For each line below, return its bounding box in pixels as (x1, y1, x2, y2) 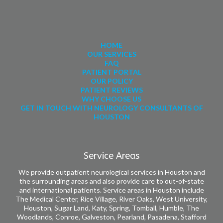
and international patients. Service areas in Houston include (19, 185, 204, 194)
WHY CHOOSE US (82, 94, 141, 103)
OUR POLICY (90, 76, 133, 85)
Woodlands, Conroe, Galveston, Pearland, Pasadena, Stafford (16, 212, 207, 221)
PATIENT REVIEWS (80, 85, 143, 94)
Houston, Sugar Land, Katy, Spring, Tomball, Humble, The (24, 203, 199, 212)
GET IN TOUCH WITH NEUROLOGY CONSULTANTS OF (20, 103, 203, 112)
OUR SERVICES (87, 49, 136, 58)
